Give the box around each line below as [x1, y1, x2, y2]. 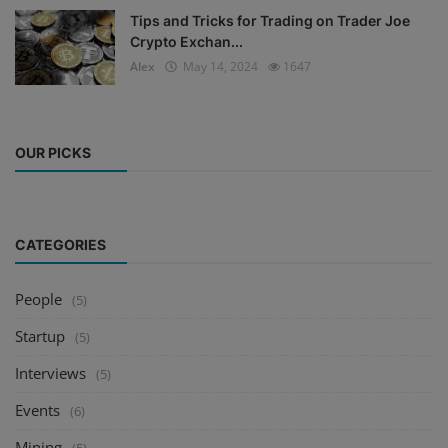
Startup [15, 326, 65, 347]
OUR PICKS [15, 144, 91, 162]
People [15, 289, 62, 310]
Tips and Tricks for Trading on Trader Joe [130, 12, 410, 30]
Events [15, 400, 60, 421]
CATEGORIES [15, 236, 106, 254]
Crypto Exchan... [130, 33, 243, 51]
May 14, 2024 [177, 58, 258, 76]
